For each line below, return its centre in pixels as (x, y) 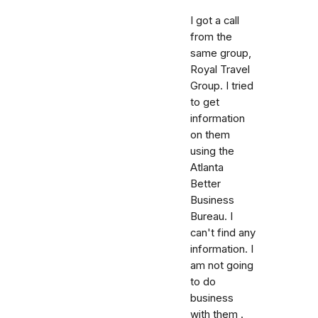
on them (210, 135)
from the (211, 37)
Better (205, 183)
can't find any (223, 232)
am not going (222, 265)
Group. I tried (222, 86)
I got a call (215, 20)
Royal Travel (220, 69)
